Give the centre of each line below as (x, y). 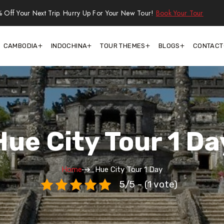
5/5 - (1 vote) (148, 184)
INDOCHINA (69, 46)
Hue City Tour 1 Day (129, 169)
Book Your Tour (179, 13)
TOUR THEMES (123, 46)
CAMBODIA (20, 46)
